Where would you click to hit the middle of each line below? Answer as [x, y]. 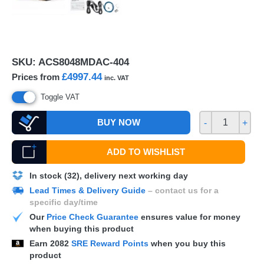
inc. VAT [117, 78]
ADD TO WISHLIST [146, 152]
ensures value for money [189, 217]
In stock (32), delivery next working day [109, 176]
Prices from [37, 77]
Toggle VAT [60, 97]
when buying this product [82, 229]
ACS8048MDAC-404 [84, 62]
